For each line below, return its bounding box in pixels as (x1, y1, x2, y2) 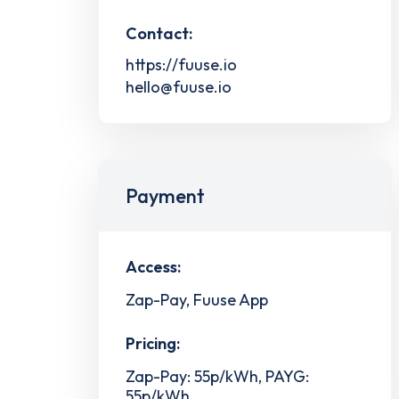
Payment (126, 183, 205, 208)
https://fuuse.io (126, 53, 237, 75)
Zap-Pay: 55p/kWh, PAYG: (126, 366, 309, 387)
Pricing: (126, 333, 180, 354)
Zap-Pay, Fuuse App (126, 289, 268, 310)
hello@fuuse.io (126, 76, 232, 97)
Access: (126, 256, 181, 277)
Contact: (126, 22, 192, 44)
